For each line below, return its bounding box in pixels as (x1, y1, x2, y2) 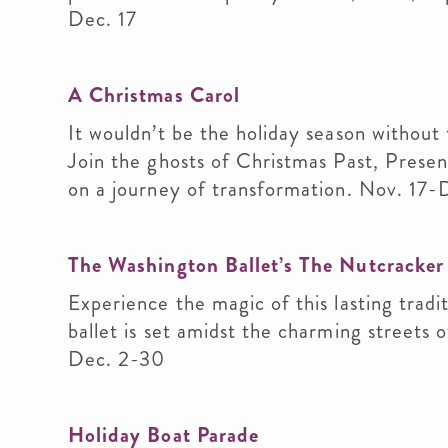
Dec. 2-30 (68, 344, 166, 374)
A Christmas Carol (68, 80, 240, 110)
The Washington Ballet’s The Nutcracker (68, 250, 444, 280)
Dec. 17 (68, 4, 138, 34)
